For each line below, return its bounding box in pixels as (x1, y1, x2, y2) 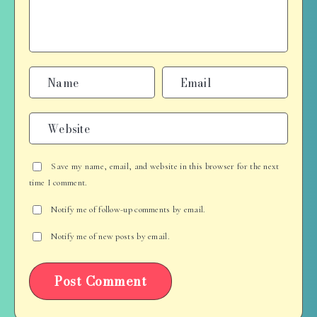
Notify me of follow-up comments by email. (51, 204, 206, 216)
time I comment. (29, 177, 88, 189)
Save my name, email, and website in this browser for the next (51, 161, 279, 173)
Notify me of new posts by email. (51, 231, 170, 243)
